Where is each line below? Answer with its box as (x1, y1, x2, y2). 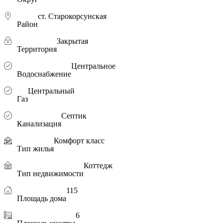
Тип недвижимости (17, 169, 84, 178)
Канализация (17, 119, 61, 128)
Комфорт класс (54, 136, 105, 145)
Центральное (71, 61, 115, 70)
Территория (17, 44, 57, 53)
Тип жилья (17, 144, 54, 153)
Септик (61, 111, 87, 120)
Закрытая (57, 36, 88, 45)
